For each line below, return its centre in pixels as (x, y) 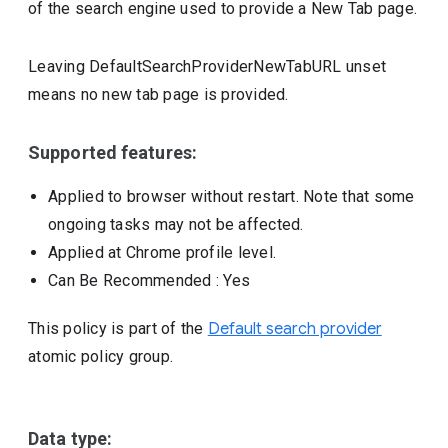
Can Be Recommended (130, 280)
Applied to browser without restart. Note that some (231, 196)
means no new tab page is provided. (158, 94)
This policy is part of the (118, 328)
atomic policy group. (101, 356)
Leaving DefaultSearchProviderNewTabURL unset (207, 66)
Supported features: (112, 152)
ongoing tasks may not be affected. (176, 224)
